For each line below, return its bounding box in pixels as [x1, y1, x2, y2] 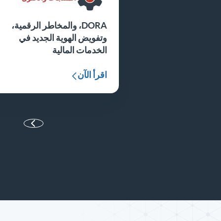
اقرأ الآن [77, 70, 107, 80]
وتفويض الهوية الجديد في [18, 33, 107, 43]
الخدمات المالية [52, 45, 107, 56]
